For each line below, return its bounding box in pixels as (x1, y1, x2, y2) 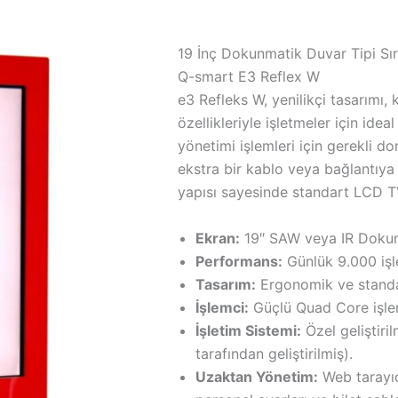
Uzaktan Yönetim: (195, 367, 319, 386)
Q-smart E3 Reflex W (178, 68, 321, 86)
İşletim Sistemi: (195, 321, 302, 339)
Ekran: (195, 228, 241, 247)
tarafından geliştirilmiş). (195, 344, 354, 362)
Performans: (195, 251, 283, 270)
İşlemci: (195, 298, 250, 316)
